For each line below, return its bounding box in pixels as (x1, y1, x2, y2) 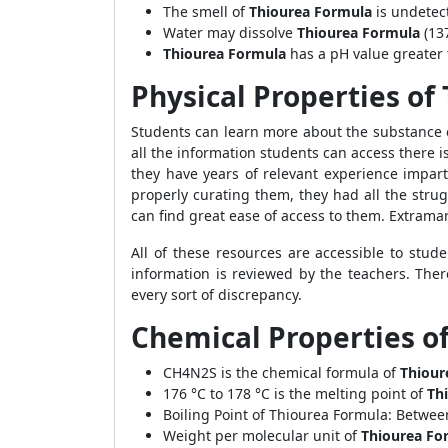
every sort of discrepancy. (131, 285, 306, 304)
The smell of (163, 2, 249, 21)
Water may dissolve (163, 23, 297, 42)
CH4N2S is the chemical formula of (163, 363, 400, 382)
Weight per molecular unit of (163, 426, 361, 445)
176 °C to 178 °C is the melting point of (163, 384, 423, 403)
